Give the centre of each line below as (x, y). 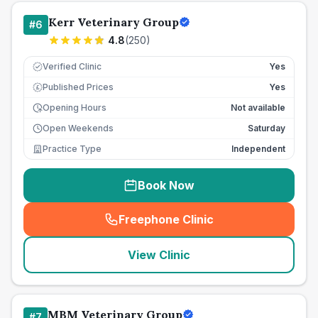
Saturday (267, 128)
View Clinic (159, 255)
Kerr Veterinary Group (114, 22)
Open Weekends (78, 128)
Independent (258, 149)
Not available (258, 108)
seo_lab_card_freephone (233, 227)
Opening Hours (75, 108)
